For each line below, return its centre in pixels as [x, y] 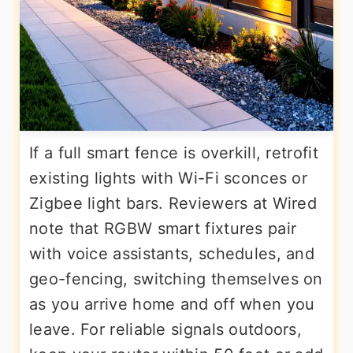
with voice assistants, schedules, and [172, 254]
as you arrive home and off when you [172, 305]
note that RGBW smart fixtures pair [163, 229]
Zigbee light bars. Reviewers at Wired [173, 204]
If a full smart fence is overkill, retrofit [174, 153]
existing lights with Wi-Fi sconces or [169, 178]
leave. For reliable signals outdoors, [166, 330]
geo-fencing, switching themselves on [176, 279]
